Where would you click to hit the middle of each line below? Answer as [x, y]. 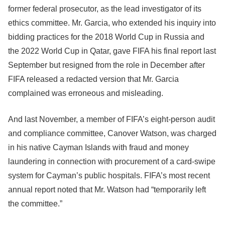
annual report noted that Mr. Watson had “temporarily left [107, 190]
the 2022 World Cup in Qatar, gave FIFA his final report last [112, 51]
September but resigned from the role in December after [106, 65]
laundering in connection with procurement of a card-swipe [112, 161]
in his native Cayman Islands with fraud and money [98, 147]
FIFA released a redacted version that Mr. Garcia [93, 79]
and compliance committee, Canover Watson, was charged [112, 133]
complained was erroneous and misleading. [86, 93]
